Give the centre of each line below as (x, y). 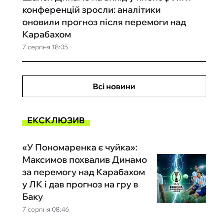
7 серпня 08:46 (45, 209)
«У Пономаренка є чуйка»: (79, 147)
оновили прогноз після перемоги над (104, 22)
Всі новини (114, 86)
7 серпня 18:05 (45, 47)
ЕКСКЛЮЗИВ (56, 120)
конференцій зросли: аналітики (91, 10)
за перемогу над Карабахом (83, 172)
